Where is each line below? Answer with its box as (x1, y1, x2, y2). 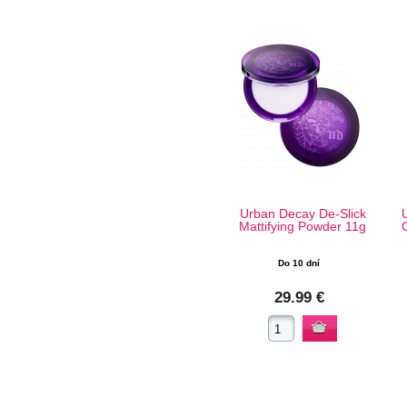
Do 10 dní (278, 258, 321, 268)
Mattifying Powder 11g (239, 219, 367, 233)
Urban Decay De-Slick (240, 206, 366, 221)
